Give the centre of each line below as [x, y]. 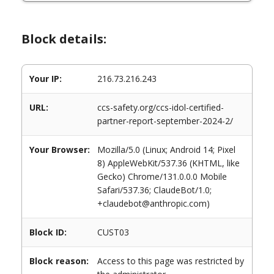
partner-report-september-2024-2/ [165, 121]
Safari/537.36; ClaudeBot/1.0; [154, 190]
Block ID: [48, 232]
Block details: [64, 39]
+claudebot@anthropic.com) [154, 203]
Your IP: [46, 79]
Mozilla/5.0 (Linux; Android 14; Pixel [166, 150]
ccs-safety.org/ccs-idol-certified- [161, 107]
